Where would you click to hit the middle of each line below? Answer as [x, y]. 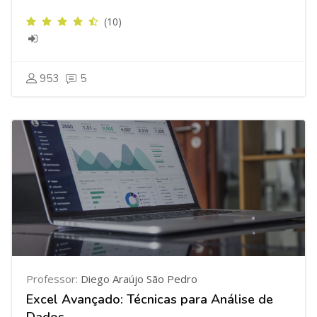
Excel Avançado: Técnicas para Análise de [150, 299]
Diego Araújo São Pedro [139, 279]
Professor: [53, 279]
